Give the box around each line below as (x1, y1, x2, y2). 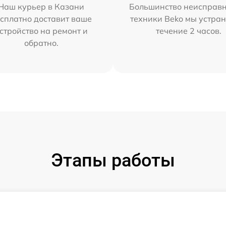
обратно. (24, 38, 59, 48)
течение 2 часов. (156, 26, 222, 36)
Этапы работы (51, 150, 175, 172)
